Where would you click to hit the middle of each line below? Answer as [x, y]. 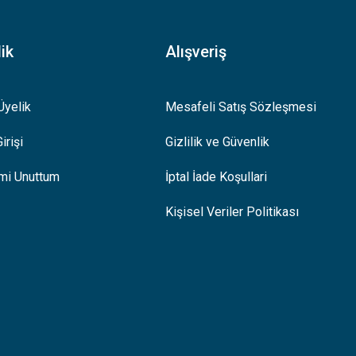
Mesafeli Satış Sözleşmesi [241, 107]
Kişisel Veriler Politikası [232, 212]
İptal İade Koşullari [217, 177]
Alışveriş [196, 52]
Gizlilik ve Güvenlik [218, 142]
